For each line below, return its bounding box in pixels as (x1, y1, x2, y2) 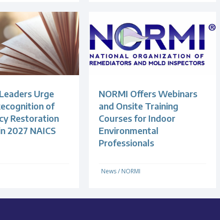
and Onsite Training (99, 100, 179, 112)
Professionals (99, 137, 155, 149)
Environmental (99, 125, 159, 137)
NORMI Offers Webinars (99, 88, 198, 100)
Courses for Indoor (99, 112, 176, 124)
